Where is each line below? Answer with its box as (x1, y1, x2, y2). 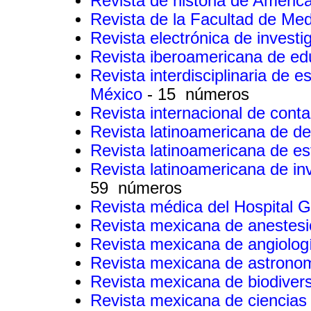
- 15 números (147, 85, 249, 103)
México (90, 85, 147, 103)
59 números (90, 178, 182, 197)
